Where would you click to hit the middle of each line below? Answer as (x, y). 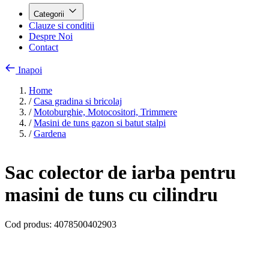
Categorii (50, 14)
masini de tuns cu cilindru (111, 195)
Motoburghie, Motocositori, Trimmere (105, 112)
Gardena (50, 134)
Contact (44, 47)
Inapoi (30, 70)
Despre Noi (51, 36)
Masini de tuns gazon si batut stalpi (100, 123)
